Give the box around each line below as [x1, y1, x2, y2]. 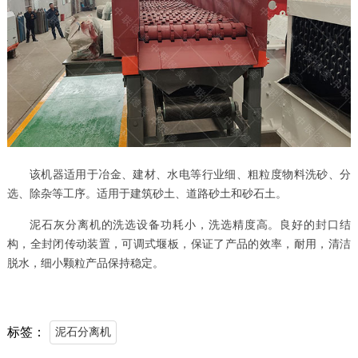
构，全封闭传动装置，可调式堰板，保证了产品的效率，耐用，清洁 [6, 238, 352, 251]
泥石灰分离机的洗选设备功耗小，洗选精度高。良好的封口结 [29, 219, 352, 232]
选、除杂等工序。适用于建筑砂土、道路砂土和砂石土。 [6, 188, 287, 201]
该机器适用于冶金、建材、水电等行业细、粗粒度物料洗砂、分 [29, 169, 352, 181]
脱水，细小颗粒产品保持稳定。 [6, 257, 164, 270]
